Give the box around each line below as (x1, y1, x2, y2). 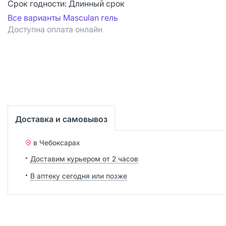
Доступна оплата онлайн (8, 24, 102, 34)
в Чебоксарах (33, 138, 80, 147)
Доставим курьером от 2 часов (30, 154, 138, 163)
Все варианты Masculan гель (8, 13, 118, 23)
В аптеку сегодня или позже (30, 171, 127, 180)
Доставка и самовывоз (15, 114, 107, 124)
